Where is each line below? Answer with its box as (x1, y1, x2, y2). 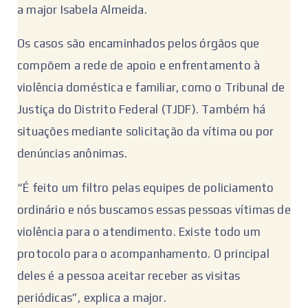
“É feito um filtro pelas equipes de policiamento (17, 180, 274, 195)
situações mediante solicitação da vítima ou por (17, 124, 274, 139)
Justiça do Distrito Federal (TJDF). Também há (17, 102, 266, 117)
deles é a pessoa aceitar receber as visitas (17, 268, 241, 283)
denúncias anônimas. (17, 146, 127, 161)
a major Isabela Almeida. (17, 2, 147, 16)
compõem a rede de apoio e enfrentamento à (17, 58, 261, 73)
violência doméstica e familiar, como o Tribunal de (17, 80, 285, 95)
